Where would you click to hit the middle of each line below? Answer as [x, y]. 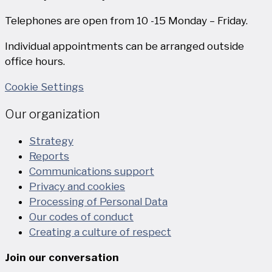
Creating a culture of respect [100, 232]
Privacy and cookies [77, 186]
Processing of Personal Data [98, 201]
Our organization [53, 114]
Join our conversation [62, 257]
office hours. [35, 61]
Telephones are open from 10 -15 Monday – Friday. [126, 20]
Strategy [51, 141]
